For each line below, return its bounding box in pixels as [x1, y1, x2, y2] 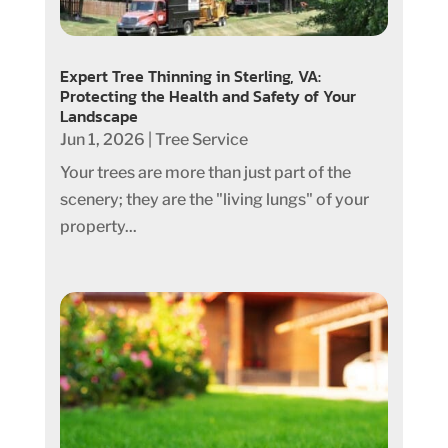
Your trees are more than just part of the [59, 162, 351, 182]
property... [59, 216, 137, 236]
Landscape [59, 103, 138, 128]
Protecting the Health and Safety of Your [59, 83, 356, 108]
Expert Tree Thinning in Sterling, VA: [59, 63, 321, 88]
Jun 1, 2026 [59, 129, 145, 149]
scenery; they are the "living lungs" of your [59, 189, 369, 209]
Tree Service [154, 129, 248, 149]
